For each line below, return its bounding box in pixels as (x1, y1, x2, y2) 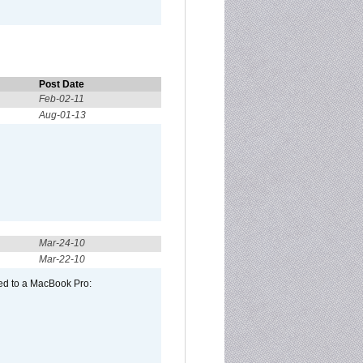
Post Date (39, 79, 84, 90)
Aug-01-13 (39, 109, 86, 121)
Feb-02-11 (39, 93, 84, 105)
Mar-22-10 (39, 254, 85, 265)
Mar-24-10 (39, 237, 85, 249)
